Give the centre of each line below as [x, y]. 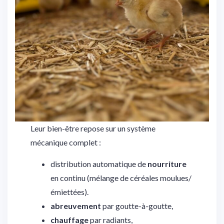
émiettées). [70, 192]
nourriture [167, 164]
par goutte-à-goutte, [137, 206]
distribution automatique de [99, 164]
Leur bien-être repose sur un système [93, 128]
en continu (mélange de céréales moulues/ [121, 178]
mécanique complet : [66, 142]
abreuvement [76, 206]
